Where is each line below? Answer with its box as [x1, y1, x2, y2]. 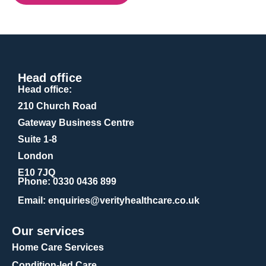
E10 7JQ [18, 167, 55, 178]
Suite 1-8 [18, 134, 57, 144]
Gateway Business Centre [18, 118, 134, 128]
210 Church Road [18, 101, 97, 111]
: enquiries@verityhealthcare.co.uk [43, 195, 199, 205]
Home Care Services [12, 242, 104, 252]
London [18, 151, 53, 161]
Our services [12, 224, 84, 237]
